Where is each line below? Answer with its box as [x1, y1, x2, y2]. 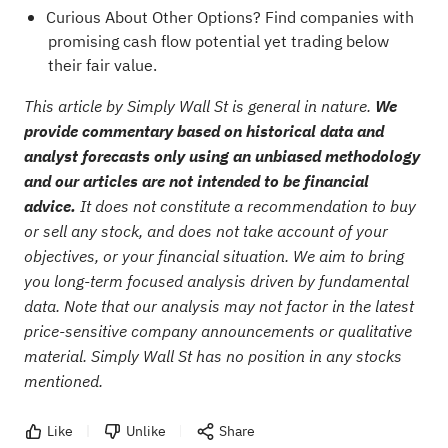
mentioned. [23, 370, 103, 391]
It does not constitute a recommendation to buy [75, 195, 416, 216]
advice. [23, 195, 76, 216]
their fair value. [47, 53, 157, 78]
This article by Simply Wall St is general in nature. [23, 95, 375, 116]
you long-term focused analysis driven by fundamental [23, 270, 409, 291]
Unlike [125, 420, 166, 443]
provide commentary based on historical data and [23, 120, 384, 141]
